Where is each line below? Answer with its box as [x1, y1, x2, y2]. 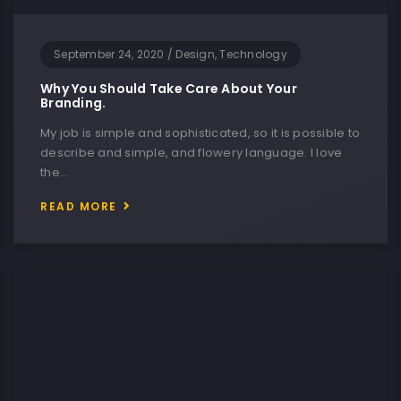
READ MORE [40, 198, 117, 214]
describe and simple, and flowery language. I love [40, 143, 343, 161]
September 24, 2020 [54, 46, 165, 62]
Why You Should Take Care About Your [40, 79, 297, 98]
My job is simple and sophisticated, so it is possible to [40, 124, 360, 141]
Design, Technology [175, 46, 287, 62]
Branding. [40, 93, 107, 112]
